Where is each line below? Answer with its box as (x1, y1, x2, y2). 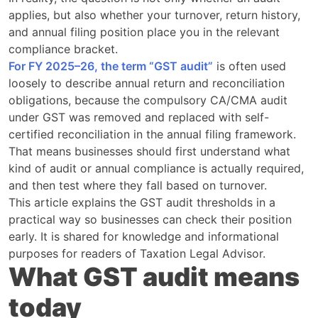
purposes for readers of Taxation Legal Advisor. (9, 246, 265, 261)
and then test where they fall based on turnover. (9, 177, 267, 192)
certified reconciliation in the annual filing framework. (9, 126, 296, 141)
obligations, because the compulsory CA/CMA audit (9, 92, 287, 107)
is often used (213, 58, 286, 73)
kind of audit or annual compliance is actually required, (9, 160, 304, 175)
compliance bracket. (9, 41, 118, 56)
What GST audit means (9, 261, 300, 292)
